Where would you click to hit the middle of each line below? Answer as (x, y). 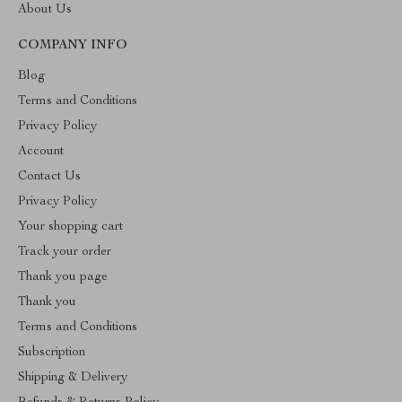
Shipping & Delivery (73, 378)
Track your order (65, 252)
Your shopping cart (70, 227)
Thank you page (63, 277)
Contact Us (49, 177)
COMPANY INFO (73, 46)
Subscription (52, 353)
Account (41, 152)
